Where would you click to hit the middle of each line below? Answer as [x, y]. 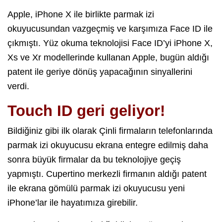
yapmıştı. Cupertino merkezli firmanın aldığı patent [107, 174]
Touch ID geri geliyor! [86, 111]
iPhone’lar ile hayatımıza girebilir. [73, 203]
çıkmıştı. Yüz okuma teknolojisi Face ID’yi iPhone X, [110, 43]
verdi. [18, 86]
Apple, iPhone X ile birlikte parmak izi [81, 15]
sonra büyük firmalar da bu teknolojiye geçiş [94, 160]
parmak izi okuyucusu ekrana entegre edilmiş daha [108, 145]
